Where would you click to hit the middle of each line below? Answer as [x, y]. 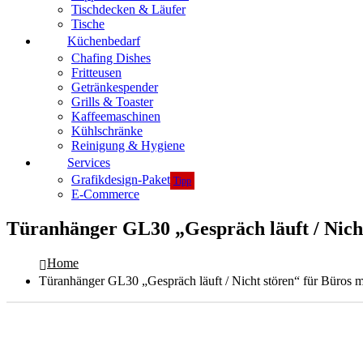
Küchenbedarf [104, 41]
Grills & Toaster [112, 102]
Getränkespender [115, 87]
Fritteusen [96, 73]
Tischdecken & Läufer [128, 9]
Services [89, 162]
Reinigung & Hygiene [128, 145]
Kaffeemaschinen [116, 116]
